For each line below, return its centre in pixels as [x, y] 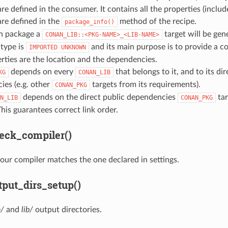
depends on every [42, 72]
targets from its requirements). [145, 84]
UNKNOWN [73, 47]
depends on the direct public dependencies [99, 97]
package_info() [89, 22]
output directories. [67, 209]
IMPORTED [43, 47]
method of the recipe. [157, 21]
